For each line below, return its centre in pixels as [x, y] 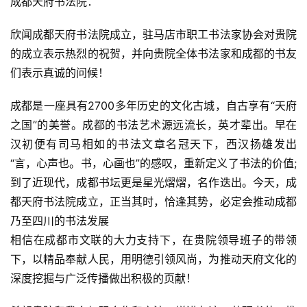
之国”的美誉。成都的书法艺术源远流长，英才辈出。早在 [153, 125]
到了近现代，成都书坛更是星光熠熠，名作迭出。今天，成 [153, 183]
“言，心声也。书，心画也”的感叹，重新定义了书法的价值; [153, 163]
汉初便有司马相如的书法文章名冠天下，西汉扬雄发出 [153, 144]
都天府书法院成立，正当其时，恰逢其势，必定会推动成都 [153, 202]
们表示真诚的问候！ [60, 73]
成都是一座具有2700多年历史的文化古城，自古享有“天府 [153, 106]
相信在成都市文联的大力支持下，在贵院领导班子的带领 [153, 240]
